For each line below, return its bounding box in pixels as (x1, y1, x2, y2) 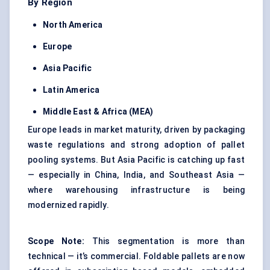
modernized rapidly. (28, 200, 109, 210)
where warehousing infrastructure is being (28, 185, 245, 195)
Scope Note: (28, 236, 84, 246)
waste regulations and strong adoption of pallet (28, 140, 245, 150)
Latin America (43, 85, 100, 95)
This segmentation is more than (84, 236, 245, 246)
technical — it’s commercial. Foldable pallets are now (28, 251, 245, 262)
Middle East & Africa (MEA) (43, 107, 154, 117)
